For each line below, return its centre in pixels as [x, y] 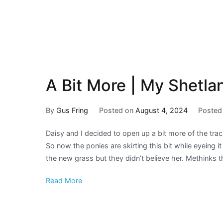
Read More [64, 181]
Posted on [117, 110]
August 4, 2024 [161, 110]
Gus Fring [72, 110]
